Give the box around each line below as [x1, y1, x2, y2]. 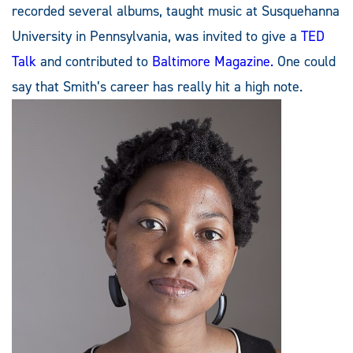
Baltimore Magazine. [152, 52, 273, 72]
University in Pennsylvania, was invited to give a [12, 27, 301, 46]
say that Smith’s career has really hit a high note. [12, 77, 307, 97]
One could [273, 52, 336, 72]
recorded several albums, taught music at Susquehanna [12, 2, 340, 21]
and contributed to [36, 52, 152, 72]
